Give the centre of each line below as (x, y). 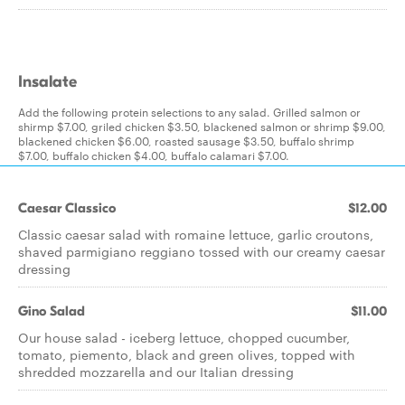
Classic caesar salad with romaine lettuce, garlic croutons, (196, 234)
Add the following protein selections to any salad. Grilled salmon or (189, 111)
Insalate (47, 82)
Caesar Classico (67, 208)
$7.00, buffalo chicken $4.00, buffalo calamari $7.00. (154, 155)
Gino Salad (52, 311)
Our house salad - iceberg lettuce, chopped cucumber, (184, 337)
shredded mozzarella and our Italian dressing (156, 372)
